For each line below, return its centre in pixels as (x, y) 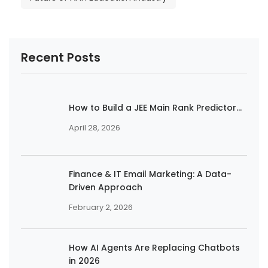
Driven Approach (106, 188)
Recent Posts (61, 58)
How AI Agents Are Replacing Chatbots (154, 248)
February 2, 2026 (101, 208)
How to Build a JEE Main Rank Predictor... (155, 108)
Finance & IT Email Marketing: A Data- (150, 174)
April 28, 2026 (95, 128)
